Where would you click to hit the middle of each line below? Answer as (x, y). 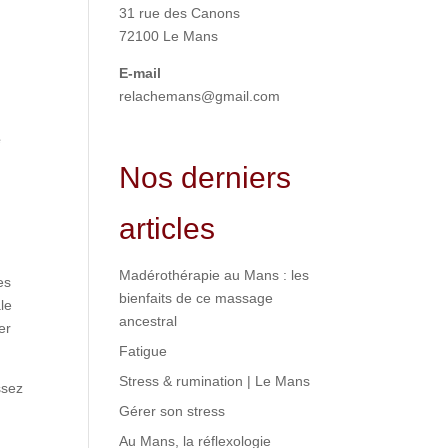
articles (167, 228)
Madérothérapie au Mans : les (214, 274)
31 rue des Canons (180, 12)
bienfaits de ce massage (196, 297)
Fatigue (143, 350)
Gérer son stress (172, 410)
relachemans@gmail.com (200, 95)
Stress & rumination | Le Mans (215, 380)
